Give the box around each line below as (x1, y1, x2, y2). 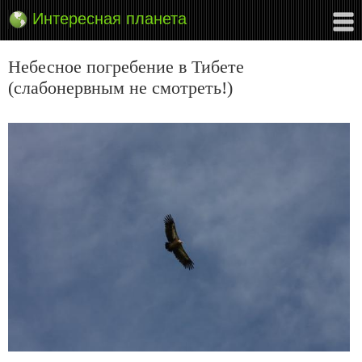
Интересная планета (32, 10, 187, 27)
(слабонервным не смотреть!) (8, 78, 233, 98)
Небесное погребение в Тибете (8, 57, 244, 77)
